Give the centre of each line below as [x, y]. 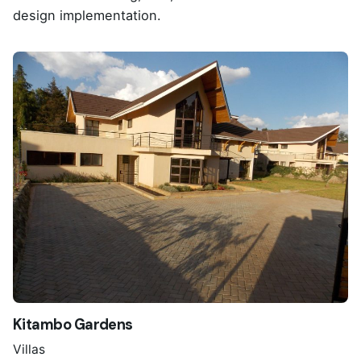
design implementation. [91, 16]
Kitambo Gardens [73, 325]
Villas [29, 349]
